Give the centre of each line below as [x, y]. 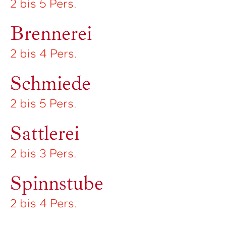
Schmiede [50, 83]
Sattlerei [45, 133]
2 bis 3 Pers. [43, 153]
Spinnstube [57, 183]
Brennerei [51, 34]
